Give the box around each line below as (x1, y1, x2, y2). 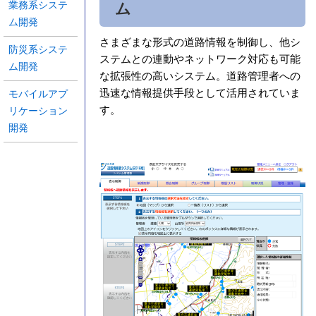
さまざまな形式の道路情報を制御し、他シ (99, 37, 300, 48)
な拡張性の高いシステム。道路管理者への (99, 71, 300, 82)
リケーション (8, 106, 68, 116)
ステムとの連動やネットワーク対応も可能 (99, 54, 300, 65)
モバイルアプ (8, 89, 68, 99)
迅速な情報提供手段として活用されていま (99, 87, 300, 99)
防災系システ (8, 44, 68, 55)
